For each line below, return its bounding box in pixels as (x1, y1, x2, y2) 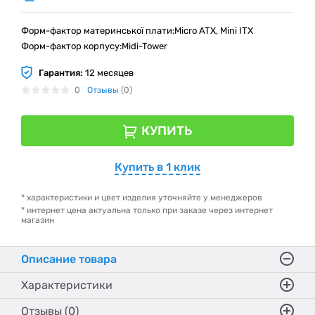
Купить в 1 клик (115, 160, 200, 174)
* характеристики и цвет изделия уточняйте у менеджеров (21, 193, 262, 202)
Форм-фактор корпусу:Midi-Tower (21, 41, 167, 51)
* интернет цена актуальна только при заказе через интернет (21, 205, 273, 215)
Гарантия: (39, 67, 83, 78)
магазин (21, 215, 54, 225)
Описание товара (21, 252, 117, 266)
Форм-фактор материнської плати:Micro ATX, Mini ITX (21, 25, 253, 36)
